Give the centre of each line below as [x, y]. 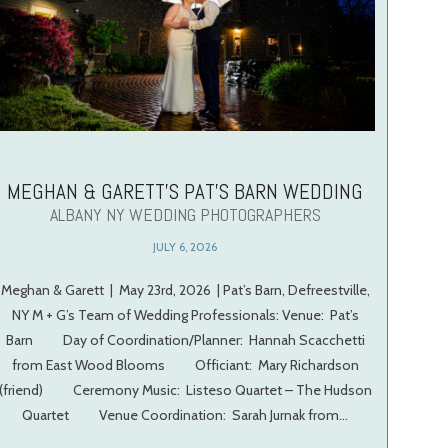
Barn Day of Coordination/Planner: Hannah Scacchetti [185, 340]
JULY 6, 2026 [185, 247]
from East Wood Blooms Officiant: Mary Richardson [185, 365]
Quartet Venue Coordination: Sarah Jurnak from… [185, 415]
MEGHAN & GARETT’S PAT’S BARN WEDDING [185, 192]
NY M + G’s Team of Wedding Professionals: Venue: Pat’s [185, 315]
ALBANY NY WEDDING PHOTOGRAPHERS [185, 215]
